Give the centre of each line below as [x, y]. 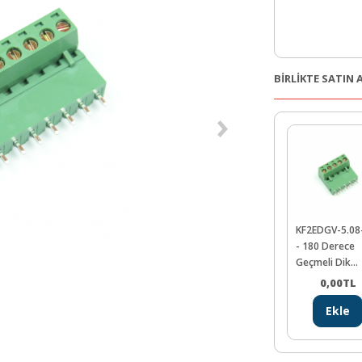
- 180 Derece [325, 246]
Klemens [315, 278]
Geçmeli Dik [323, 262]
